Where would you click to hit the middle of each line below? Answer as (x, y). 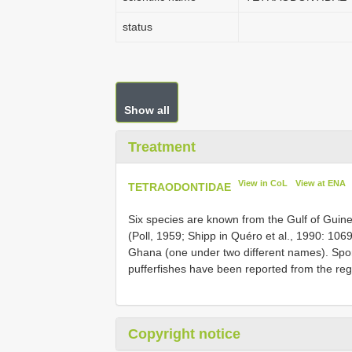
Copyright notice (184, 334)
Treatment (162, 147)
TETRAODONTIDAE (180, 187)
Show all (147, 110)
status (137, 27)
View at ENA (320, 183)
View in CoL (263, 183)
